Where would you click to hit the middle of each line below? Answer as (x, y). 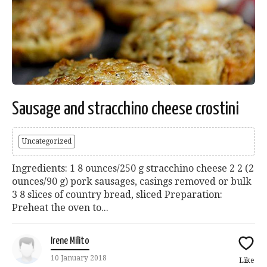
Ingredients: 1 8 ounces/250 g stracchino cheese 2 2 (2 (133, 169)
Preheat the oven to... (60, 208)
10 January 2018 (79, 258)
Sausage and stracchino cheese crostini (125, 109)
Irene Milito (70, 241)
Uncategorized (47, 142)
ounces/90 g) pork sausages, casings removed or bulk (132, 182)
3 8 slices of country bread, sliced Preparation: (117, 195)
